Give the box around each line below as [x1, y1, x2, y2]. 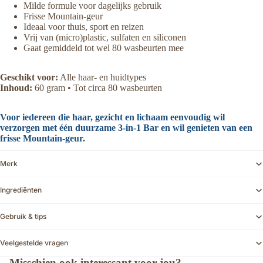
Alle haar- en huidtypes [58, 72, 146, 82]
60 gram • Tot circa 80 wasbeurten [32, 82, 162, 93]
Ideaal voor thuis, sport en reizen [23, 21, 144, 32]
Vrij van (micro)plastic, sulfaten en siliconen [23, 32, 186, 42]
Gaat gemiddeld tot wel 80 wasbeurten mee [23, 42, 184, 53]
